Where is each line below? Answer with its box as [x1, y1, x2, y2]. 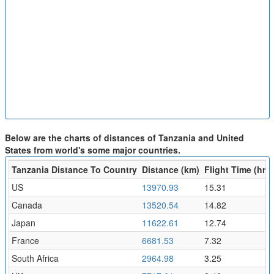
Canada [11, 198, 42, 211]
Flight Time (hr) [204, 163, 268, 176]
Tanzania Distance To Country [11, 163, 137, 176]
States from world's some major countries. [4, 143, 180, 156]
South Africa [11, 251, 59, 264]
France [11, 234, 39, 246]
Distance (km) [141, 163, 199, 176]
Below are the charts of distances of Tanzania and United [4, 131, 244, 144]
